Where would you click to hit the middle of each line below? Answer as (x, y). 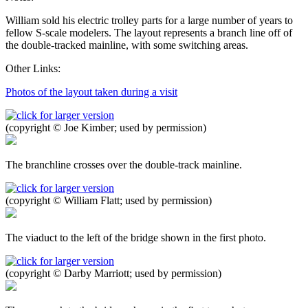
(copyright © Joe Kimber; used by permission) (106, 127)
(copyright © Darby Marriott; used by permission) (113, 273)
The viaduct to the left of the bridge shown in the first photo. (136, 237)
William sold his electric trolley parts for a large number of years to (149, 20)
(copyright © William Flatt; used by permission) (109, 200)
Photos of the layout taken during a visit (91, 91)
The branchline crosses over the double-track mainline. (124, 164)
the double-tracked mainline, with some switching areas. (127, 45)
